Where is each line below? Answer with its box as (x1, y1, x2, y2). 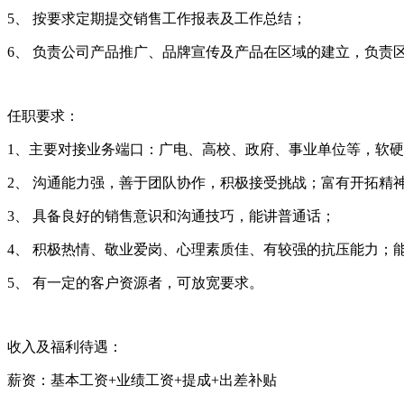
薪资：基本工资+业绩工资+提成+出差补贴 (7, 372, 277, 388)
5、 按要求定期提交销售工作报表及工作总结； (7, 10, 307, 26)
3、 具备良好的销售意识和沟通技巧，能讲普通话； (7, 207, 335, 224)
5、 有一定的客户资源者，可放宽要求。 (7, 274, 263, 290)
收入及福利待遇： (7, 338, 123, 354)
